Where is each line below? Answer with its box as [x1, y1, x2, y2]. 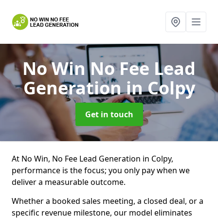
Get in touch [85, 109, 133, 120]
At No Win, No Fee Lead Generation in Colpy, [12, 153, 173, 164]
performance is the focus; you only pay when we [12, 165, 190, 176]
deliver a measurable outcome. [12, 177, 126, 187]
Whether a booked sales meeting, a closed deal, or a [12, 196, 203, 206]
